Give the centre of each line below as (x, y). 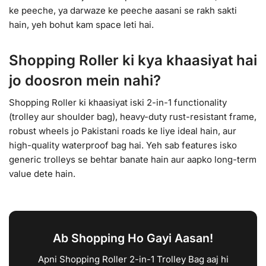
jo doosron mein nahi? (85, 80)
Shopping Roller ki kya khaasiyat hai (133, 60)
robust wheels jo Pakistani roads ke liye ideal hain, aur (123, 131)
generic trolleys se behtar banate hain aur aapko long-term (133, 159)
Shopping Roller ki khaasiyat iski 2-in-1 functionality (118, 102)
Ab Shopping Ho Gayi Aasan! (133, 238)
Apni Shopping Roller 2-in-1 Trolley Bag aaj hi (133, 259)
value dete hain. (42, 173)
